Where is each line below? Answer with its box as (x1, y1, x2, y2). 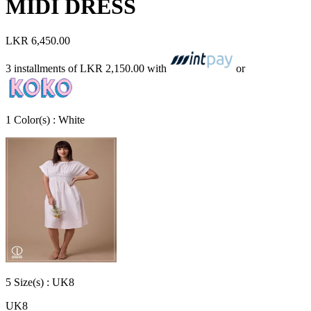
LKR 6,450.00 (6, 34, 70, 47)
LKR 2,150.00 (80, 62, 144, 74)
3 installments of (6, 62, 80, 74)
